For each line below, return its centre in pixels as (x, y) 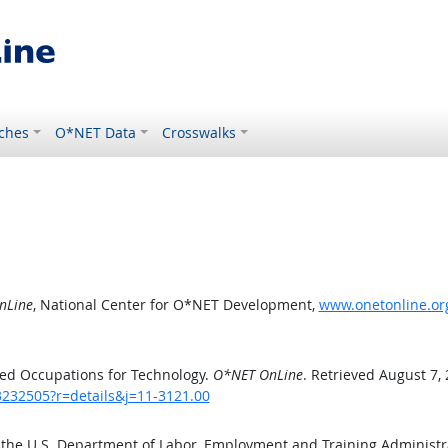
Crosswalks (199, 132)
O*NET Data (96, 132)
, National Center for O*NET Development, (175, 304)
